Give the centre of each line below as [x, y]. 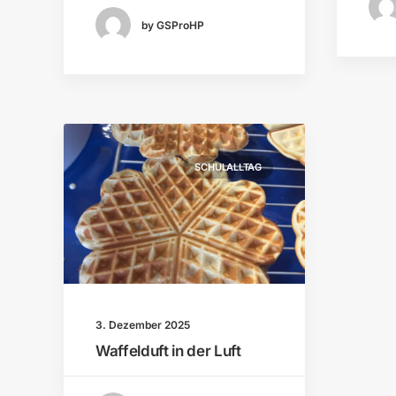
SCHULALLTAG [228, 167]
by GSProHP [173, 25]
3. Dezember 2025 [143, 325]
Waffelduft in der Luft [168, 351]
